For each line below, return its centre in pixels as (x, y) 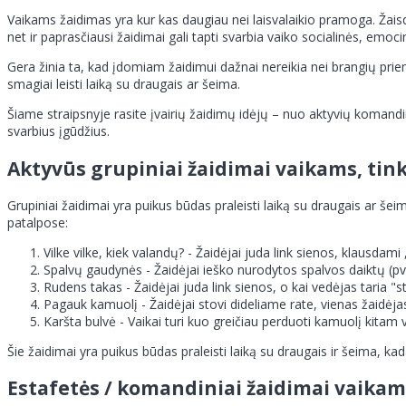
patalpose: (38, 222)
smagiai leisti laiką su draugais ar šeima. (124, 84)
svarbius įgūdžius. (58, 131)
